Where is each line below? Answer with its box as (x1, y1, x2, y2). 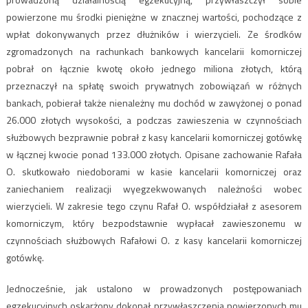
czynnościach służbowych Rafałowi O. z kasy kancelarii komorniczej (5, 233, 302, 248)
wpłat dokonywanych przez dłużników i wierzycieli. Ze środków (5, 27, 302, 42)
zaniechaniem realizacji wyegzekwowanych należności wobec (5, 181, 302, 197)
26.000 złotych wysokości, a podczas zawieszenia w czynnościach (5, 113, 302, 128)
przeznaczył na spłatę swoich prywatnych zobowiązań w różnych (5, 78, 302, 93)
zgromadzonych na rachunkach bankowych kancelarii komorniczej (5, 44, 302, 59)
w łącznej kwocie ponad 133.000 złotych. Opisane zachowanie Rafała (5, 147, 302, 162)
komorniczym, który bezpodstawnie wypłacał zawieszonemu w (5, 216, 302, 231)
